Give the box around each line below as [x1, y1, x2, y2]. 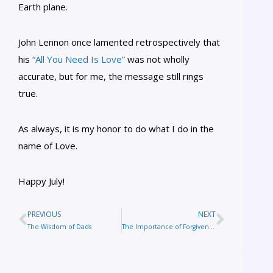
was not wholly [125, 52, 190, 65]
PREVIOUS [27, 208, 61, 219]
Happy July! [18, 174, 65, 187]
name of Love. [18, 139, 77, 152]
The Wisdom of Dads [27, 222, 91, 231]
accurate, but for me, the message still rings [18, 69, 204, 82]
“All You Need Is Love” [32, 52, 125, 65]
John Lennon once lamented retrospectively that [18, 35, 220, 48]
